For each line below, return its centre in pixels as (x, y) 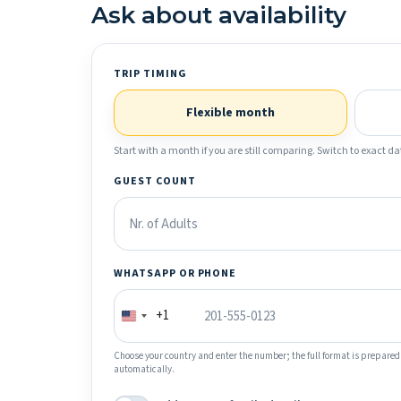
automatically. (144, 369)
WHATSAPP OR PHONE (175, 273)
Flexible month (230, 113)
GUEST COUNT (155, 181)
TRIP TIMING (150, 74)
